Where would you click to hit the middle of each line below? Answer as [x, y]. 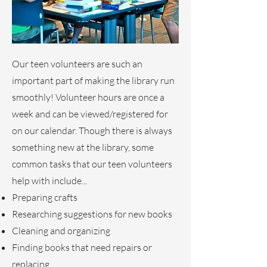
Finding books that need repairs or [82, 247]
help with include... [49, 181]
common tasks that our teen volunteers [92, 164]
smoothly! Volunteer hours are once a [88, 97]
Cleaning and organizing [61, 231]
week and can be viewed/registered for [90, 114]
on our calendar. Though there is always [92, 131]
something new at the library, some [83, 147]
